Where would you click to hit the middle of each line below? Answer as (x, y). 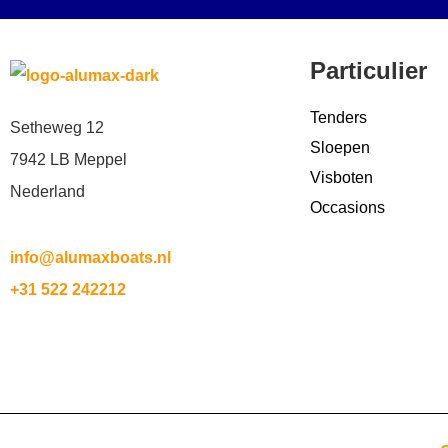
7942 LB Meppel (68, 159)
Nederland (47, 191)
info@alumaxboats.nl (90, 257)
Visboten (341, 177)
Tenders (338, 117)
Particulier (368, 70)
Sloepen (340, 147)
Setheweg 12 (57, 127)
